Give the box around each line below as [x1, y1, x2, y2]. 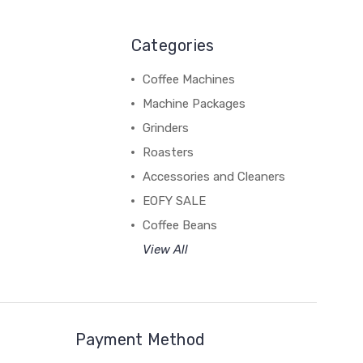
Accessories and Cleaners [142, 169, 285, 184]
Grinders [142, 120, 189, 135]
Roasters [142, 144, 194, 160]
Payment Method [75, 329, 206, 349]
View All [142, 241, 188, 257]
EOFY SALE [142, 193, 206, 208]
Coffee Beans [142, 217, 217, 233]
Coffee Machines [142, 71, 235, 87]
